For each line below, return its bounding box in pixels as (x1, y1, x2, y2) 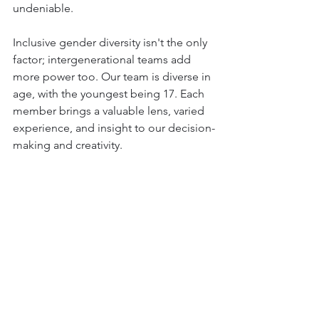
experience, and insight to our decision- (13, 120, 215, 135)
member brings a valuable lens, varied (13, 103, 207, 117)
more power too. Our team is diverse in (13, 69, 214, 83)
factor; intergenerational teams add (13, 52, 194, 66)
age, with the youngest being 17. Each (13, 86, 207, 100)
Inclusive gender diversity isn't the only (13, 35, 210, 49)
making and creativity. (13, 137, 122, 152)
